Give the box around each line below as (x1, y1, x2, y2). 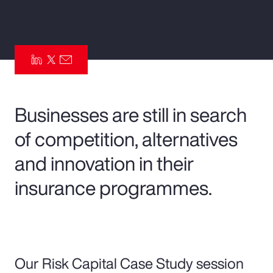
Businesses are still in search (15, 100, 247, 129)
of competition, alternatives (15, 124, 238, 154)
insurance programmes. (15, 173, 212, 202)
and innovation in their (15, 149, 194, 178)
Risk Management (15, 69, 135, 91)
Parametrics (15, 37, 94, 59)
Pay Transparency (15, 5, 134, 27)
